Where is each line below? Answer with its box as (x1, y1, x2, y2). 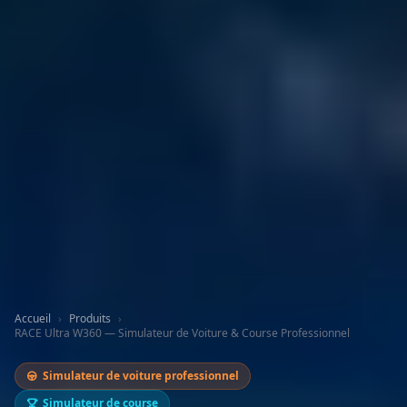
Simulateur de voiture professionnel (43, 368, 239, 384)
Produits (69, 311, 111, 327)
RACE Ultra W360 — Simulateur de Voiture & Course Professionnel (15, 325, 350, 342)
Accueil (15, 311, 51, 327)
